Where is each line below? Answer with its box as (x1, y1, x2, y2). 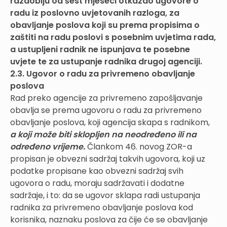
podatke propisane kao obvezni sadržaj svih (10, 165, 183, 177)
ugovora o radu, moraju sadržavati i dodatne (10, 177, 184, 189)
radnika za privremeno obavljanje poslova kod (10, 201, 193, 213)
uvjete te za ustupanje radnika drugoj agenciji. (10, 55, 204, 67)
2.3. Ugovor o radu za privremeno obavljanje (10, 67, 195, 80)
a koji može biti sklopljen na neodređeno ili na (10, 128, 197, 140)
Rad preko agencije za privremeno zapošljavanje (10, 92, 203, 104)
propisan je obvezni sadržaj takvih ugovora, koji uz (10, 153, 205, 165)
